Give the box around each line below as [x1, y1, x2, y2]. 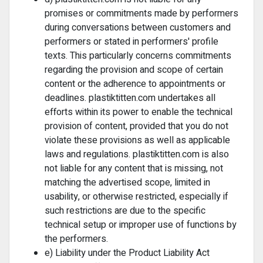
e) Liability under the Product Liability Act [45, 246, 210, 260]
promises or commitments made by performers [45, 6, 238, 21]
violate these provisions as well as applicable [45, 133, 230, 147]
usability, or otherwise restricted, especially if [45, 190, 228, 204]
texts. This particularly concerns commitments [45, 49, 231, 63]
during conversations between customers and [45, 21, 231, 35]
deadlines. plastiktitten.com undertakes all [45, 91, 215, 105]
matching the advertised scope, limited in [45, 176, 210, 190]
